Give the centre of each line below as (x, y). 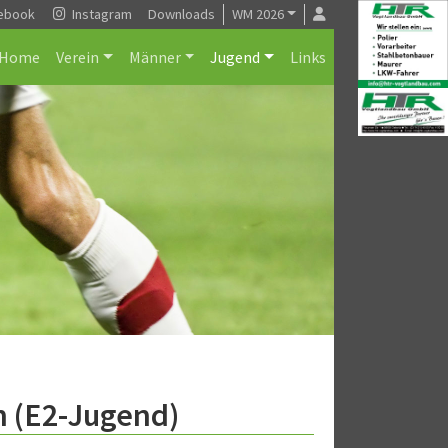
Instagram (100, 14)
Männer (154, 57)
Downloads (181, 14)
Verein (77, 57)
